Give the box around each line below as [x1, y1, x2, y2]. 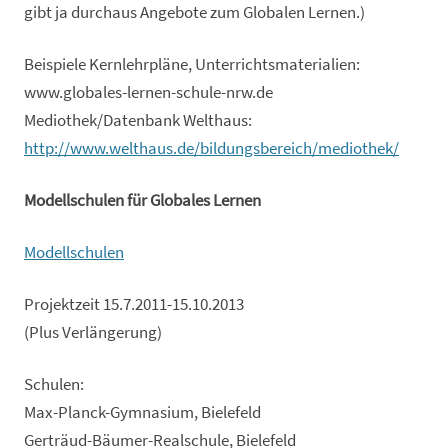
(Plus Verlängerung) [24, 322, 162, 344]
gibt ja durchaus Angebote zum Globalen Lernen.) [24, 2, 365, 24]
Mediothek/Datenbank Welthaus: [24, 110, 252, 132]
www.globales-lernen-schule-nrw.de [24, 82, 273, 104]
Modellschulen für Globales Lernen [24, 190, 261, 212]
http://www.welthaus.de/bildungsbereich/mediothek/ [24, 138, 399, 160]
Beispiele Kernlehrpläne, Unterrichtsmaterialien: [24, 54, 360, 76]
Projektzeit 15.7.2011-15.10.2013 [24, 294, 244, 316]
